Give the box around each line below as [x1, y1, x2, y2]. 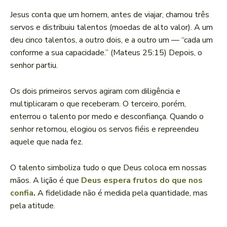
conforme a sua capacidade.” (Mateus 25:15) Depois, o [10, 47, 202, 59]
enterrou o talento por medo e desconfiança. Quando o [10, 111, 204, 123]
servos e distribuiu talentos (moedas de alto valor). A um [10, 22, 213, 33]
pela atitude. [10, 200, 55, 212]
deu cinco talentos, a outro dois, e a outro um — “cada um [10, 34, 213, 46]
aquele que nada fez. [10, 136, 83, 148]
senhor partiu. [10, 60, 58, 71]
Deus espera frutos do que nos [81, 175, 203, 186]
